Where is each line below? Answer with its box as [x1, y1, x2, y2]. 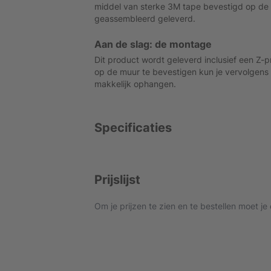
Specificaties [94, 120, 172, 135]
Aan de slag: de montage [94, 38, 212, 50]
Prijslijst [94, 172, 140, 187]
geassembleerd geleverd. [94, 13, 195, 24]
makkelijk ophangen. [94, 79, 176, 89]
